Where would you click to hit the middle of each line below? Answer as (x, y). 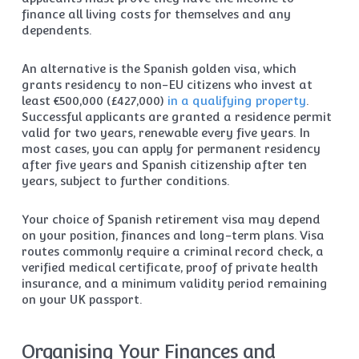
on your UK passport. (81, 299)
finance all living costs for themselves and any (156, 14)
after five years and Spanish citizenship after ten (164, 165)
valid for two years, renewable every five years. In (165, 133)
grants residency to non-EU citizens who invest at (167, 85)
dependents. (56, 30)
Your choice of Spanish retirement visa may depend (171, 219)
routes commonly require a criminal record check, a (172, 251)
